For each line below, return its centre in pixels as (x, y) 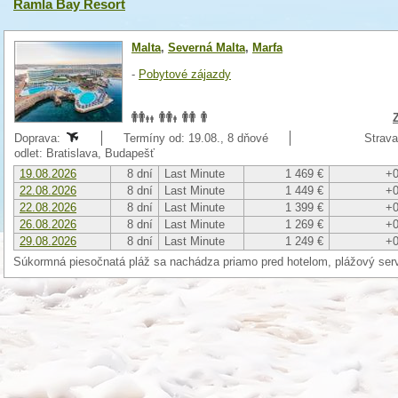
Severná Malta (207, 48)
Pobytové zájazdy (185, 74)
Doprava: (39, 138)
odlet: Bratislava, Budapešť (86, 153)
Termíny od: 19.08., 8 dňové (196, 138)
